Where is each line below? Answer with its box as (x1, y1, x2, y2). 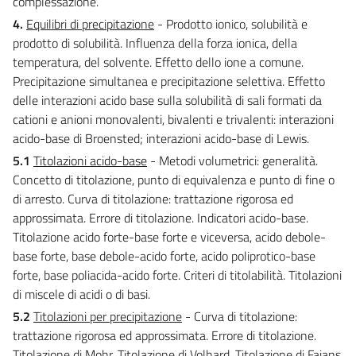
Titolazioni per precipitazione (33, 306, 182, 326)
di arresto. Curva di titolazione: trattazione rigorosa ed (13, 188, 293, 208)
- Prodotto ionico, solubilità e (154, 14, 308, 33)
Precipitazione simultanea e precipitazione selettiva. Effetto (13, 71, 325, 91)
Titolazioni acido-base (33, 150, 147, 170)
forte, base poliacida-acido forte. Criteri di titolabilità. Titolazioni (13, 265, 342, 284)
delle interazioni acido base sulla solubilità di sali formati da (13, 90, 322, 110)
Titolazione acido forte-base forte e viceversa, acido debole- (13, 226, 326, 246)
